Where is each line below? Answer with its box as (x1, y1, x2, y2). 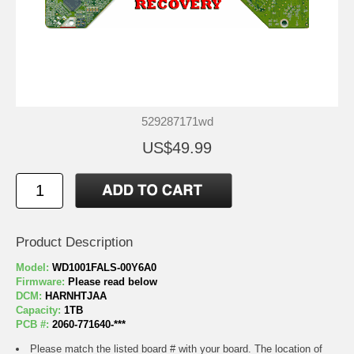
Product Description (16, 235, 133, 250)
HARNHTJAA (45, 290, 107, 303)
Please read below (68, 276, 157, 288)
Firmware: (16, 276, 68, 288)
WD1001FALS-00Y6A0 (52, 262, 156, 274)
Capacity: (16, 304, 64, 317)
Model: (16, 262, 52, 274)
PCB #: (16, 318, 52, 331)
